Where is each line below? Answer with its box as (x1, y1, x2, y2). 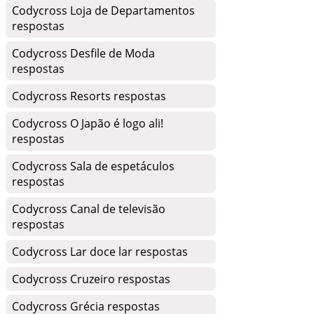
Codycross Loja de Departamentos (12, 3, 195, 18)
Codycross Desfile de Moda (12, 46, 155, 61)
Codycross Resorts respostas (12, 88, 166, 104)
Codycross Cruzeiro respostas (12, 271, 170, 287)
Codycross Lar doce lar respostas (12, 244, 188, 259)
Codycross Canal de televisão (12, 201, 165, 217)
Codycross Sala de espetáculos (12, 158, 175, 174)
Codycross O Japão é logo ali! (12, 116, 163, 131)
